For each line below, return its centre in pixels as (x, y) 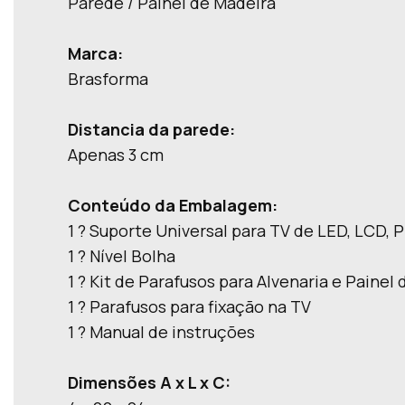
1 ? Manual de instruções (161, 332)
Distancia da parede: (151, 129)
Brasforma (108, 79)
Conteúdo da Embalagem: (173, 205)
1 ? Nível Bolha (122, 256)
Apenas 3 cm (116, 155)
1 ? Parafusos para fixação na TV (189, 306)
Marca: (95, 53)
